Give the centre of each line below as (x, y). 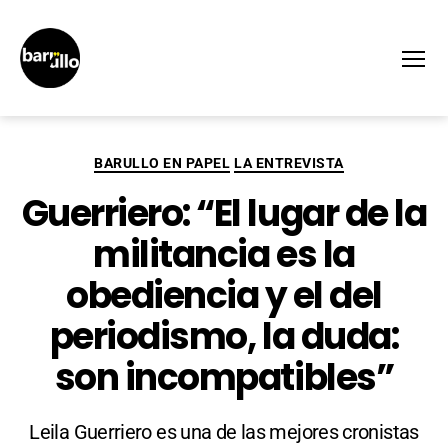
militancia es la (224, 254)
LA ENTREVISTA (289, 163)
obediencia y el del (224, 295)
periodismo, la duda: (224, 336)
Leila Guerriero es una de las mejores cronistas (224, 432)
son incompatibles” (224, 377)
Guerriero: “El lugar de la (224, 213)
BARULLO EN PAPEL (162, 163)
